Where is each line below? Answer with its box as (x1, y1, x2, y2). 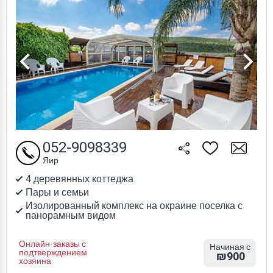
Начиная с (209, 241, 250, 254)
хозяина (19, 255, 51, 268)
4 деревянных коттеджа (26, 172, 133, 187)
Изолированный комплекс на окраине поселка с (26, 199, 243, 214)
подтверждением (19, 246, 87, 260)
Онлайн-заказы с (19, 238, 86, 251)
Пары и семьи (26, 185, 89, 200)
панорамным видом (26, 208, 116, 224)
